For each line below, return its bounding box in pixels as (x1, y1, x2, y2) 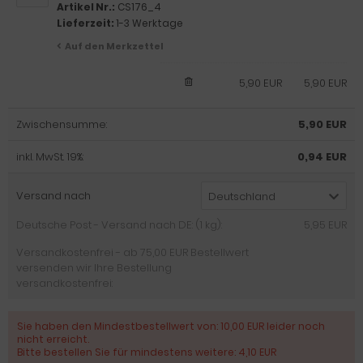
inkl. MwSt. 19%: (16, 149, 83, 164)
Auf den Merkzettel (65, 40, 164, 53)
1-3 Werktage (116, 16, 183, 30)
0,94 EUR (297, 149, 347, 164)
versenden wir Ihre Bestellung (16, 260, 172, 275)
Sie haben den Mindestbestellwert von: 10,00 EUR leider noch (17, 319, 325, 333)
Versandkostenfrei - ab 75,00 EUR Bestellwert (16, 245, 249, 260)
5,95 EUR (303, 217, 347, 233)
